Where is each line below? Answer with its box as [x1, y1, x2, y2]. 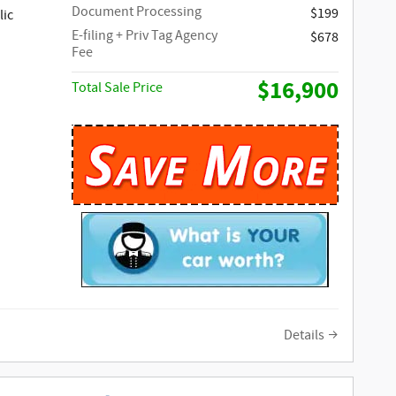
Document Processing [72, 2, 202, 21]
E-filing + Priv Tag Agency [72, 26, 218, 45]
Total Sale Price [72, 78, 164, 97]
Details [284, 325, 324, 345]
